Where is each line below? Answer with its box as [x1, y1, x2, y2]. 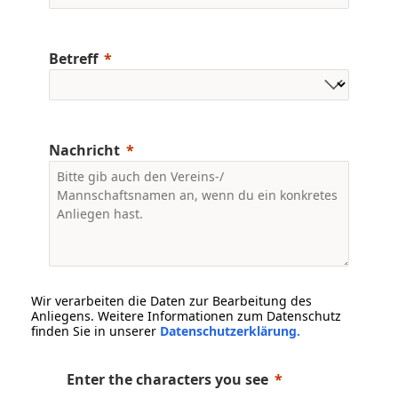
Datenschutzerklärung [160, 322, 297, 339]
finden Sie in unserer [31, 322, 160, 339]
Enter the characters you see [67, 369, 268, 389]
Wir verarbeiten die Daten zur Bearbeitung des [31, 291, 312, 309]
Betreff [49, 48, 98, 68]
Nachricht [49, 139, 120, 160]
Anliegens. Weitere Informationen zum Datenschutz [31, 306, 341, 324]
